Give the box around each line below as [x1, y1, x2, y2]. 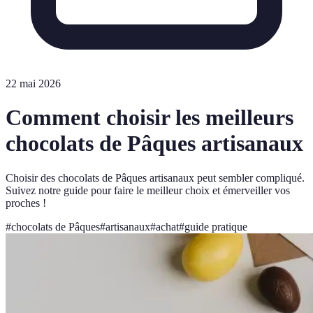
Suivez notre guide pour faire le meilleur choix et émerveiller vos [6, 184, 290, 196]
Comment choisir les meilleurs [6, 105, 293, 131]
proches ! [6, 196, 46, 209]
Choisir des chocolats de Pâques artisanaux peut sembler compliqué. [6, 171, 305, 184]
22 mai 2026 [6, 78, 61, 89]
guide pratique [184, 220, 247, 233]
